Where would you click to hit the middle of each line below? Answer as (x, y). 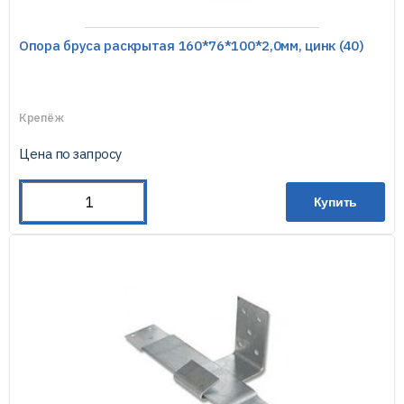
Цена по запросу (70, 154)
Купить (335, 202)
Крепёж (41, 118)
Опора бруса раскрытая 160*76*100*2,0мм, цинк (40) (192, 46)
